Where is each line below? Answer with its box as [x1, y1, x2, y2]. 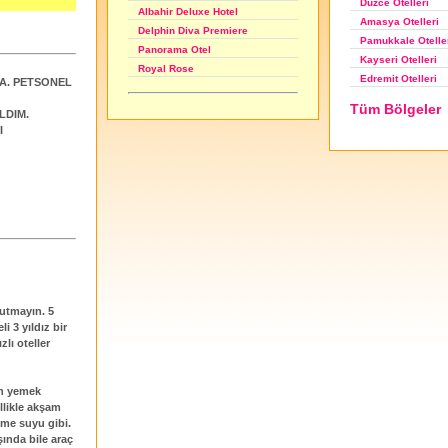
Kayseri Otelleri [360, 53, 437, 65]
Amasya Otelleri [360, 16, 439, 28]
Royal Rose [138, 63, 194, 75]
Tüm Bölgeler [350, 100, 441, 117]
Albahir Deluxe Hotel [138, 6, 238, 18]
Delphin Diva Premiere [138, 25, 248, 37]
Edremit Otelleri [360, 72, 437, 84]
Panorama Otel [138, 44, 211, 56]
